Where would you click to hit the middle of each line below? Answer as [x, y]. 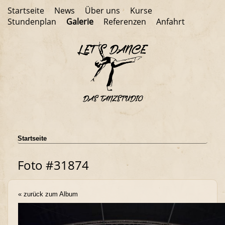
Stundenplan [32, 22]
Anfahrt [171, 22]
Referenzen [125, 22]
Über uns [102, 11]
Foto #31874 [53, 165]
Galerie [80, 22]
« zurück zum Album [48, 194]
